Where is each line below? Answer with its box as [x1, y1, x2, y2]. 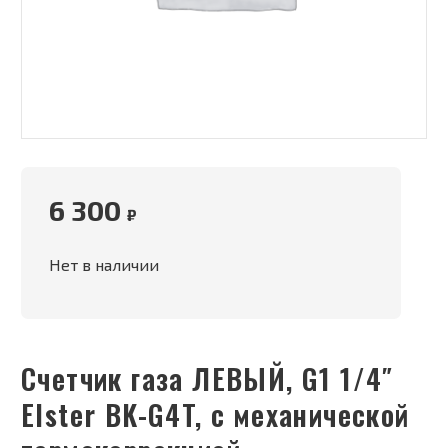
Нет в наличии [49, 254, 159, 274]
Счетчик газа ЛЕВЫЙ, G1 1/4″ [21, 357, 38, 399]
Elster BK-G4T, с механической [21, 393, 410, 435]
